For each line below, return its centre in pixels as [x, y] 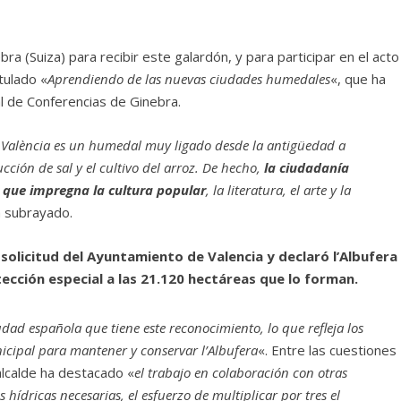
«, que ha [358, 78]
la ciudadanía [307, 167]
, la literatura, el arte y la [279, 189]
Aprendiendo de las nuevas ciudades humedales [189, 78]
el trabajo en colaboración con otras [241, 372]
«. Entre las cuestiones [328, 350]
